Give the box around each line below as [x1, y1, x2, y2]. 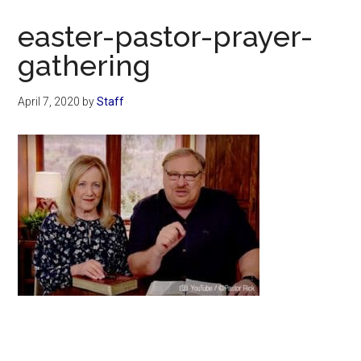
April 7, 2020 [18, 95, 81, 109]
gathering [18, 48, 151, 83]
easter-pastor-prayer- [18, 19, 313, 54]
